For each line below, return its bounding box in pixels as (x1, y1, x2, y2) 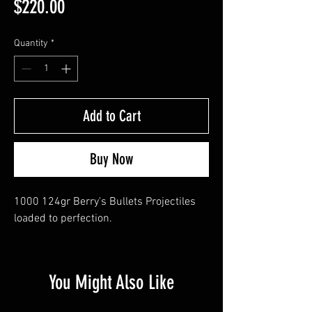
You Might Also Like (49, 271, 174, 294)
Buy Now (90, 150, 133, 169)
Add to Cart (82, 107, 141, 125)
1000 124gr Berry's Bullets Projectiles (14, 195, 198, 209)
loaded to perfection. (14, 212, 112, 226)
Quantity (14, 38, 48, 49)
